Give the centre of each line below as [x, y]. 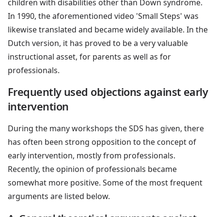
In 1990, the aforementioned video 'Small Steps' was [103, 16]
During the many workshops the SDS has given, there [106, 128]
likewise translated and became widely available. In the [108, 29]
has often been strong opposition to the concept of [102, 142]
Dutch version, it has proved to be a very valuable [98, 43]
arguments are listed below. [59, 196]
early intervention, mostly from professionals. [92, 155]
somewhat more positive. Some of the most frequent [105, 182]
